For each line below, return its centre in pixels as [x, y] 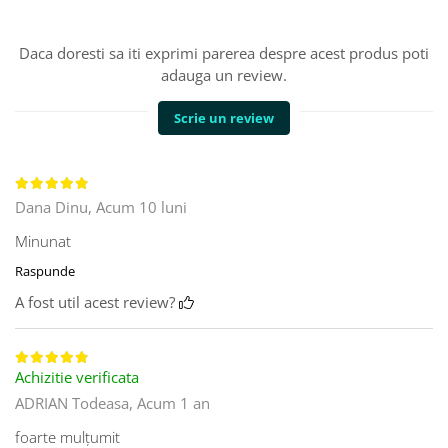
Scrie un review [224, 118]
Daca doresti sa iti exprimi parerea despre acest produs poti [224, 53]
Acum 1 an [173, 403]
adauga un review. [224, 75]
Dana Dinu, [55, 207]
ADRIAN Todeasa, [76, 403]
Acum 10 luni [141, 207]
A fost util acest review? [97, 302]
